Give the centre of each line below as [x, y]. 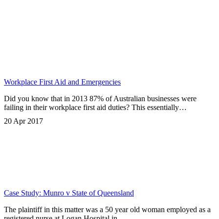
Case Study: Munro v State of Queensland [69, 193]
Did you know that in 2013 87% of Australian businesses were [100, 99]
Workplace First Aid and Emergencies [62, 82]
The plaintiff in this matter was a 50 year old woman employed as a [107, 210]
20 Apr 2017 [23, 121]
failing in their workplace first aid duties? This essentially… [95, 108]
